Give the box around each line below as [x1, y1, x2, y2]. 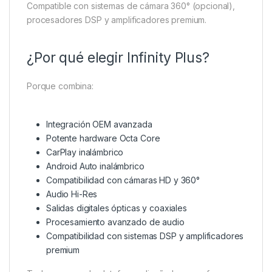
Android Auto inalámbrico [46, 161, 144, 172]
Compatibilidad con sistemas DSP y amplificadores [46, 231, 244, 242]
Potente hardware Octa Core [46, 133, 160, 144]
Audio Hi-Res [46, 189, 98, 200]
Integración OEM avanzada [46, 119, 152, 130]
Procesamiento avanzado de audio [46, 217, 185, 228]
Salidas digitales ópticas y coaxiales [46, 203, 187, 214]
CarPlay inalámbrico [46, 147, 124, 158]
